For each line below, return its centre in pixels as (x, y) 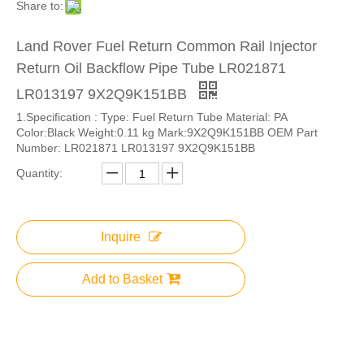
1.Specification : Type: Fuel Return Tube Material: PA (152, 117)
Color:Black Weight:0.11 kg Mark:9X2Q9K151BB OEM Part (167, 132)
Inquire (120, 237)
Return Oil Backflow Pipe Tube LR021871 (151, 68)
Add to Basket (122, 279)
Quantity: (39, 173)
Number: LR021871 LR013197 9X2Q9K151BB (136, 148)
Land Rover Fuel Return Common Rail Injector (167, 46)
